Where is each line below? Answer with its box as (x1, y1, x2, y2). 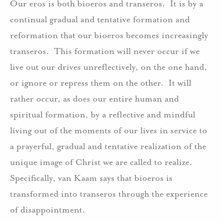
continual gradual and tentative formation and (10, 13, 190, 25)
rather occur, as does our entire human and (10, 93, 179, 104)
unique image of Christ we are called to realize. (10, 156, 192, 167)
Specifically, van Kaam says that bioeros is (10, 172, 172, 183)
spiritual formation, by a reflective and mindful (10, 109, 195, 120)
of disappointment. (10, 204, 90, 215)
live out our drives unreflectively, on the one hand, (10, 61, 207, 72)
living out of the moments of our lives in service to (10, 124, 207, 136)
